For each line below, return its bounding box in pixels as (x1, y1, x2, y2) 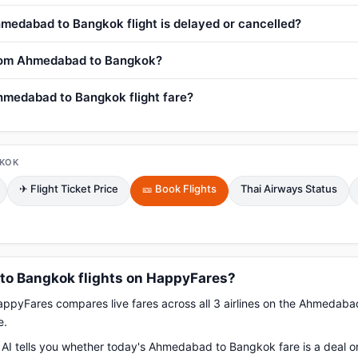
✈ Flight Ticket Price (19, 182, 118, 195)
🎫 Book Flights (142, 182, 217, 195)
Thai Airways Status (241, 182, 337, 195)
